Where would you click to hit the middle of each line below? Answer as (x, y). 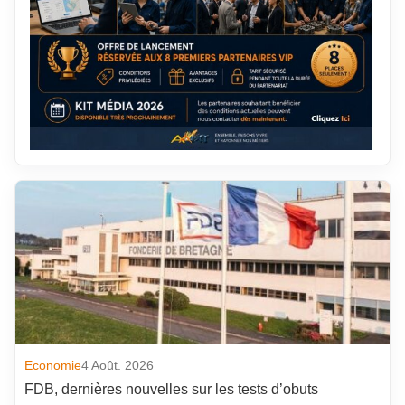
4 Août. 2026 (118, 365)
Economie (53, 365)
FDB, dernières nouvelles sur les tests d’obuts (172, 389)
